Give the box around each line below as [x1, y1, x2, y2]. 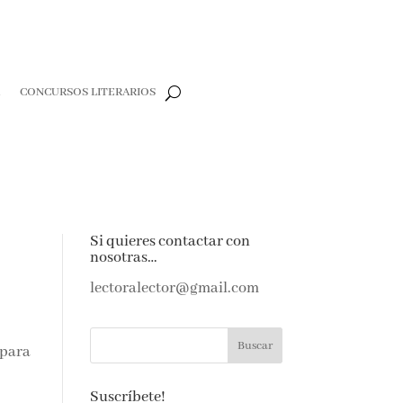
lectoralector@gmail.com [89, 279, 259, 299]
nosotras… [89, 248, 157, 268]
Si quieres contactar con [89, 232, 250, 252]
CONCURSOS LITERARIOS [20, 85, 157, 101]
